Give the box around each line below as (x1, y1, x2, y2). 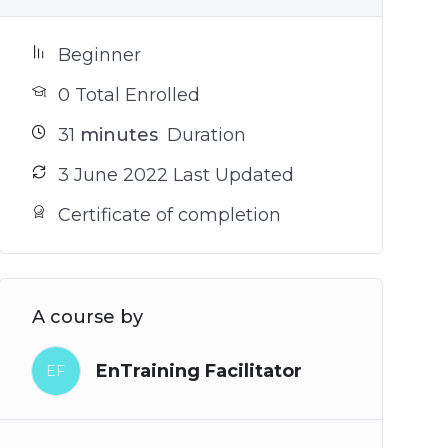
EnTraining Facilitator (95, 360, 302, 383)
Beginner (57, 44, 141, 67)
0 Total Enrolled (57, 84, 200, 107)
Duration (161, 124, 246, 147)
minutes (74, 124, 158, 147)
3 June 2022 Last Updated (57, 164, 294, 187)
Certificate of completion (57, 204, 281, 227)
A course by (31, 306, 143, 329)
